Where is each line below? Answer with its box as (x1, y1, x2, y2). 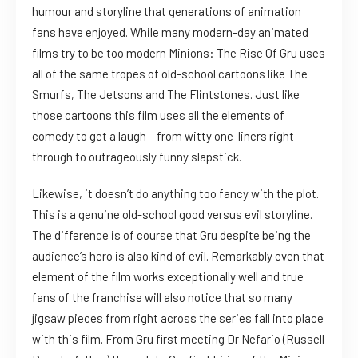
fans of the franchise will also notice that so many (32, 290, 292, 305)
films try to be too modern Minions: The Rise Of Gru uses (32, 46, 325, 61)
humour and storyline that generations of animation (32, 4, 301, 19)
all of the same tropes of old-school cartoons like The (32, 66, 308, 82)
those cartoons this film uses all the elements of (32, 108, 284, 123)
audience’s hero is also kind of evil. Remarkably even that (32, 249, 324, 264)
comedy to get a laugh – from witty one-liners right (32, 129, 294, 144)
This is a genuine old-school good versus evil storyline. (32, 207, 312, 222)
